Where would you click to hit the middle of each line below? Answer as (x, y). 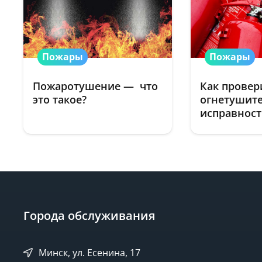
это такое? (61, 99)
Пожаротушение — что (95, 86)
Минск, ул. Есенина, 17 (88, 253)
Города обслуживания (89, 216)
